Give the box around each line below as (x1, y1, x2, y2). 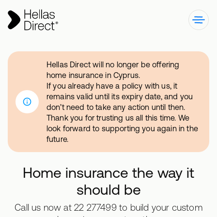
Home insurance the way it (23, 164, 194, 181)
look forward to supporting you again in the (46, 124, 198, 133)
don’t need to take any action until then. (46, 103, 186, 111)
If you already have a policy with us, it (46, 81, 178, 90)
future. (46, 135, 69, 143)
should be (76, 181, 141, 198)
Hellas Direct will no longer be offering (46, 60, 180, 69)
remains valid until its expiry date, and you (46, 92, 193, 101)
